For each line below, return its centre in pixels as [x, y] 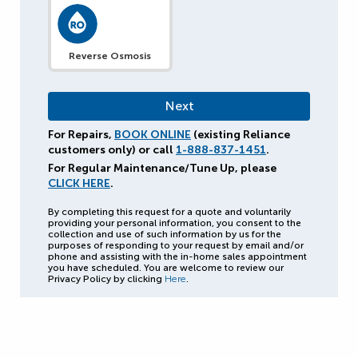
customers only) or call [112, 150]
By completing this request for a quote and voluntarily [169, 211]
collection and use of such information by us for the [165, 234]
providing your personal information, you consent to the [175, 223]
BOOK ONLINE [153, 135]
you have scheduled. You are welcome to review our [166, 267]
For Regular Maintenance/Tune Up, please [162, 168]
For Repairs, [81, 135]
